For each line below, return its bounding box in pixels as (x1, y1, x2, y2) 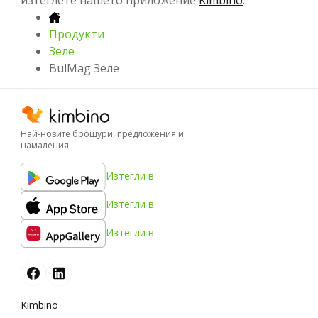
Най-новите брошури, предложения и (21, 127, 184, 140)
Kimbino (21, 297, 58, 312)
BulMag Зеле (49, 60, 119, 76)
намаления (21, 138, 69, 151)
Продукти (49, 26, 104, 42)
